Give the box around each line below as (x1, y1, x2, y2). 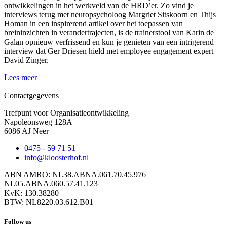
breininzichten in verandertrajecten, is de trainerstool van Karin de (4, 28, 214, 37)
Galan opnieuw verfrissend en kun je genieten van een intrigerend (4, 37, 214, 46)
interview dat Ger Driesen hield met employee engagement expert (4, 46, 213, 55)
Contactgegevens (4, 91, 59, 100)
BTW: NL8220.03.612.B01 (4, 197, 93, 206)
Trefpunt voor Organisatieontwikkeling (4, 108, 131, 117)
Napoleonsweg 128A (4, 117, 72, 126)
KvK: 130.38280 (4, 188, 59, 197)
